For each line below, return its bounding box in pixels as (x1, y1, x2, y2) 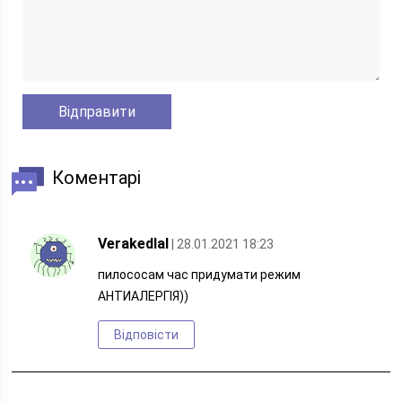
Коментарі (52, 167, 142, 188)
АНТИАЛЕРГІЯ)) (98, 289, 189, 303)
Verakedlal (98, 235, 170, 252)
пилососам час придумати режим (98, 267, 301, 282)
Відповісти (114, 328, 179, 342)
